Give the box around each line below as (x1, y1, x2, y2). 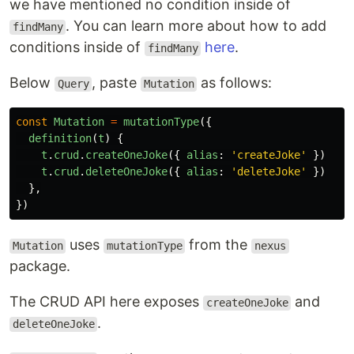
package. (9, 258, 70, 275)
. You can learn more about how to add (66, 17, 327, 35)
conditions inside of (9, 39, 145, 56)
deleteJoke (237, 165, 300, 179)
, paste (92, 74, 141, 92)
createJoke (237, 149, 300, 162)
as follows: (197, 74, 273, 92)
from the (185, 236, 252, 254)
